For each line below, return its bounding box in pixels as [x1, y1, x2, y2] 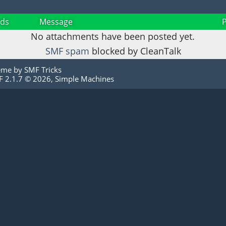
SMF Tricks [24, 64, 62, 75]
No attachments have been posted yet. [31, 30, 195, 43]
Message [39, 16, 73, 28]
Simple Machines [54, 73, 114, 84]
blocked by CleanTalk [89, 45, 181, 58]
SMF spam [45, 45, 89, 58]
